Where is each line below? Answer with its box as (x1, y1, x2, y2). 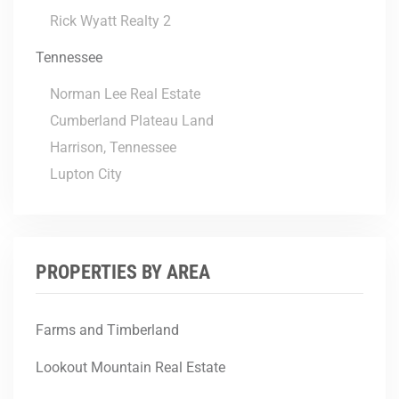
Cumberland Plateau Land (50, 112, 214, 130)
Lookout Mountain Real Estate (36, 358, 225, 376)
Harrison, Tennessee (50, 139, 176, 157)
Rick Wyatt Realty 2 (50, 12, 171, 30)
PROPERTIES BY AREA (36, 261, 210, 284)
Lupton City (50, 166, 122, 183)
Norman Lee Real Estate (50, 85, 200, 103)
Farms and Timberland (36, 321, 179, 338)
